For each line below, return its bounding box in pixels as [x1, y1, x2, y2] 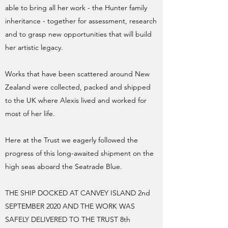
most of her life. [5, 109, 55, 118]
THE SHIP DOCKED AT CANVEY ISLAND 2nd [5, 188, 150, 197]
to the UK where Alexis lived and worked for [5, 96, 147, 105]
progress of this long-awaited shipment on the [5, 149, 154, 158]
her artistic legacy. [5, 43, 63, 52]
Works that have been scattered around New [5, 69, 150, 78]
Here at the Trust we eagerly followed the [5, 135, 138, 145]
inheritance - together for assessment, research [5, 16, 157, 25]
